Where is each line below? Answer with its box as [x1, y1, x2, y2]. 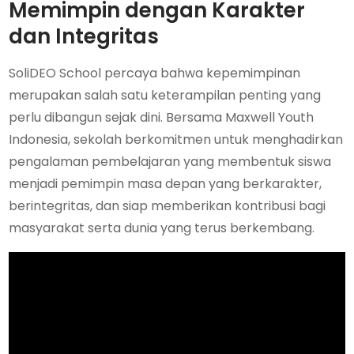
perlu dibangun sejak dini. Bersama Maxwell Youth [9, 107, 314, 126]
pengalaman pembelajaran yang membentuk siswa [9, 152, 332, 171]
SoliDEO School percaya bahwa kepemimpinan [9, 63, 301, 82]
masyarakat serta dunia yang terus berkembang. [9, 218, 315, 237]
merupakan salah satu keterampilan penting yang [9, 85, 322, 104]
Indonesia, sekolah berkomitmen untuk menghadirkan [9, 130, 344, 149]
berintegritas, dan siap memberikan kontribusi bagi [9, 196, 326, 215]
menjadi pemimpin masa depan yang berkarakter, [9, 174, 322, 193]
